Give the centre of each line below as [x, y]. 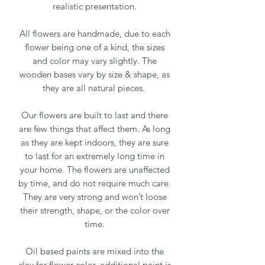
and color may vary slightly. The [95, 61]
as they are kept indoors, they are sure [95, 143]
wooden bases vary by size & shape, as [95, 75]
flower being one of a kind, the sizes [95, 47]
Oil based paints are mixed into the [95, 251]
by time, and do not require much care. [95, 183]
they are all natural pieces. [95, 88]
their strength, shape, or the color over [95, 211]
